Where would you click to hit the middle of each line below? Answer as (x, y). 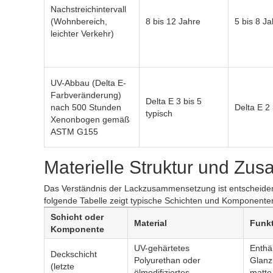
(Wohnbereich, (79, 21)
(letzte (62, 266)
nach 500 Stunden (86, 107)
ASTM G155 (74, 132)
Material (151, 223)
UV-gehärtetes (162, 248)
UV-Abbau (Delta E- (88, 83)
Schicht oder (77, 217)
